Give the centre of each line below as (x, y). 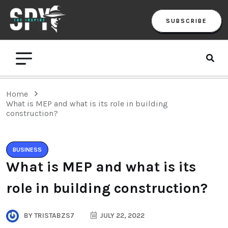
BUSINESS (27, 149)
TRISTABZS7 (53, 215)
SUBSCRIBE (187, 21)
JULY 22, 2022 (121, 215)
